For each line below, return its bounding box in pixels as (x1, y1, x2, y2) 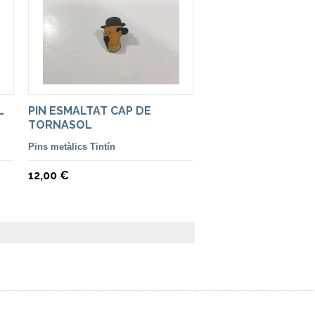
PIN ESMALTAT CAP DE (28, 104, 151, 117)
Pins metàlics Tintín (28, 141, 115, 152)
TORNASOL (28, 118, 92, 131)
